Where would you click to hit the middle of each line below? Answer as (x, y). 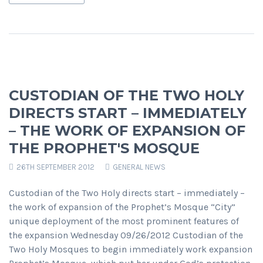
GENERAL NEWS (139, 167)
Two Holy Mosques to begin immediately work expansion (131, 249)
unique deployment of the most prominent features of (124, 221)
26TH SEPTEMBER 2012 (55, 167)
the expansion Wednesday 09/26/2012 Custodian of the (126, 235)
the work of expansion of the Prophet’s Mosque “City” (122, 207)
